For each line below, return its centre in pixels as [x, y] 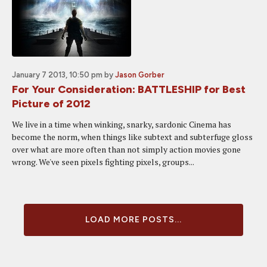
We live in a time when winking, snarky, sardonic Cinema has [122, 124]
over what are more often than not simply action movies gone [126, 149]
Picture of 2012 [51, 104]
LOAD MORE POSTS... [133, 220]
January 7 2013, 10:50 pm [57, 75]
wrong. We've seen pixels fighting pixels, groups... [103, 162]
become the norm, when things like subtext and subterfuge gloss [132, 137]
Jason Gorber [140, 75]
